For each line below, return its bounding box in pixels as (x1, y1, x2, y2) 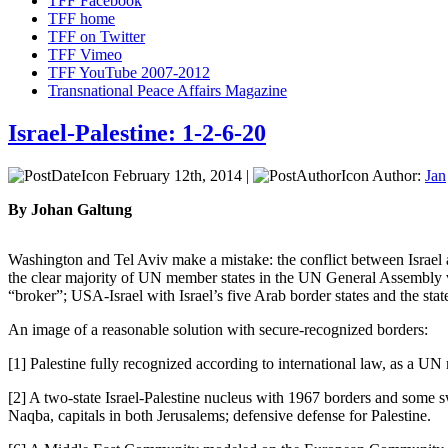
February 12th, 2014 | (109, 166, 253, 184)
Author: (369, 166, 425, 184)
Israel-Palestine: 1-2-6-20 (8, 119, 266, 146)
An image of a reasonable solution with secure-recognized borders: (8, 320, 428, 338)
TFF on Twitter (48, 27, 145, 45)
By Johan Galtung (8, 200, 132, 218)
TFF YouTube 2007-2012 (48, 63, 210, 81)
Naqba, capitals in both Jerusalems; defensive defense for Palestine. (8, 406, 431, 424)
